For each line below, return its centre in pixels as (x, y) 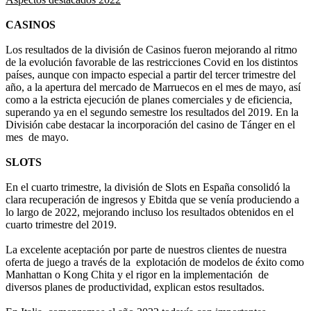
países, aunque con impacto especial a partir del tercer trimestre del (151, 74)
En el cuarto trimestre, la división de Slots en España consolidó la (148, 187)
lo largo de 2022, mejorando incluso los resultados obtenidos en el (150, 212)
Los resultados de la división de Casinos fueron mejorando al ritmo (151, 49)
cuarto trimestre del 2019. (61, 224)
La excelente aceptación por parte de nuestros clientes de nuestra (146, 249)
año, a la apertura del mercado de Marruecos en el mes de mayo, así (153, 87)
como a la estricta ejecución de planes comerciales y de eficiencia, (149, 99)
